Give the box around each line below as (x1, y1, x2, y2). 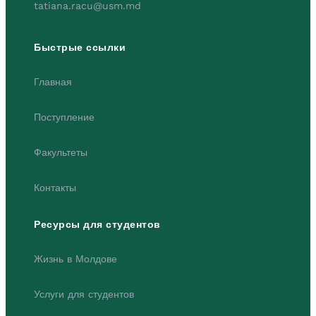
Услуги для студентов (34, 288, 134, 300)
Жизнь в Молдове (34, 253, 117, 265)
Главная (34, 75, 72, 87)
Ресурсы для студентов (34, 218, 161, 230)
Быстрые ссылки (34, 41, 126, 53)
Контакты (34, 181, 76, 193)
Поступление (34, 111, 95, 123)
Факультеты (34, 146, 87, 158)
